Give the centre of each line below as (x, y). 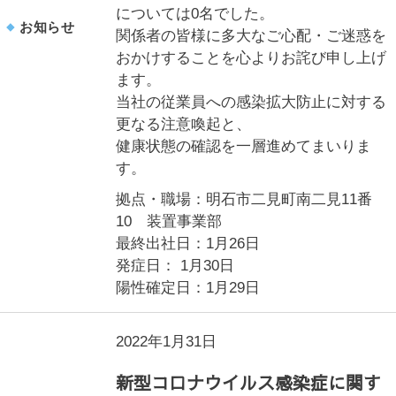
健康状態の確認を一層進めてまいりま (244, 146)
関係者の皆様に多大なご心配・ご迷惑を (251, 36)
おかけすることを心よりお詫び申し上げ (251, 58)
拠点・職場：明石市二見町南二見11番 (244, 199)
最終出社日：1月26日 (188, 244)
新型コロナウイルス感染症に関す (249, 382)
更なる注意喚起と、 (184, 124)
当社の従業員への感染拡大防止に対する (251, 102)
